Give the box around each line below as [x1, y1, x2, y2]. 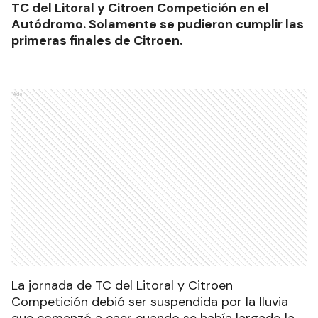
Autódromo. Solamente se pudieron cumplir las [11, 15, 304, 33]
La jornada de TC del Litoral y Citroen [11, 276, 233, 294]
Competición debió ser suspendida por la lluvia [11, 292, 288, 310]
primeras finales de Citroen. [11, 31, 182, 49]
